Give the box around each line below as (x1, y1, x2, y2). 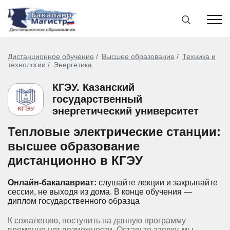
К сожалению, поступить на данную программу (8, 216, 186, 225)
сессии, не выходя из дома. (8, 187, 112, 196)
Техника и (182, 52, 216, 61)
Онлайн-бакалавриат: (8, 178, 97, 187)
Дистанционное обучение (8, 52, 94, 61)
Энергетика (53, 61, 92, 69)
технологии (8, 61, 46, 69)
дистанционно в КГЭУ (8, 154, 143, 167)
